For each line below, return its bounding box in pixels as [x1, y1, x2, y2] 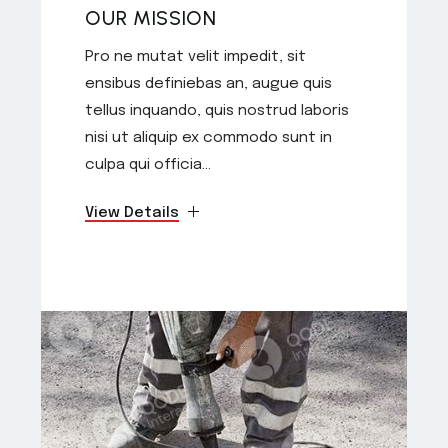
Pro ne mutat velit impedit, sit [85, 48, 307, 65]
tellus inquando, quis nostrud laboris [85, 102, 350, 119]
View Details [85, 204, 180, 221]
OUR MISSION [85, 5, 217, 30]
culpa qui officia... [85, 156, 212, 173]
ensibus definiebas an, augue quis [85, 75, 333, 92]
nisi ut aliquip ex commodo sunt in [85, 129, 333, 146]
